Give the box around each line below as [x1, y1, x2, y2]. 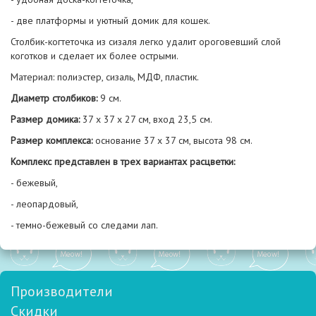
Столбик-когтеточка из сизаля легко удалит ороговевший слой [11, 35, 281, 48]
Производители [11, 282, 113, 300]
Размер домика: [11, 113, 80, 126]
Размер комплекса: [11, 134, 95, 147]
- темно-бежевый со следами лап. [11, 219, 158, 231]
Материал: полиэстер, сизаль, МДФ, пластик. [11, 71, 199, 83]
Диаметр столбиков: [11, 92, 100, 104]
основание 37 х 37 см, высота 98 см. [95, 134, 253, 147]
